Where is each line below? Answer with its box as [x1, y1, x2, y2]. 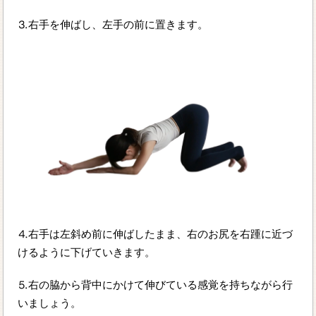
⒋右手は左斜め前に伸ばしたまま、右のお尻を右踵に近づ [18, 228, 293, 241]
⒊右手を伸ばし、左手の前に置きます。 [18, 18, 209, 30]
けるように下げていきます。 [18, 246, 156, 259]
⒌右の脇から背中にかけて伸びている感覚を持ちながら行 [18, 279, 293, 291]
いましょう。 [18, 297, 82, 310]
